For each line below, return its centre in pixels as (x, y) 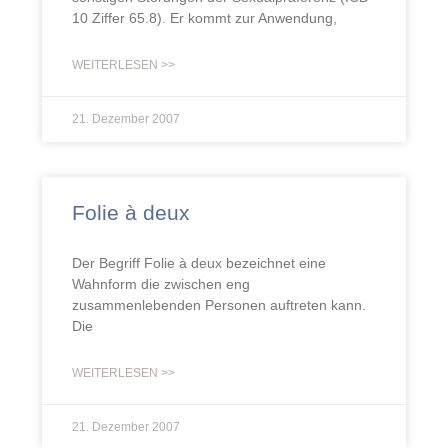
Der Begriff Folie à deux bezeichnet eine (199, 263)
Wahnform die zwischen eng (161, 284)
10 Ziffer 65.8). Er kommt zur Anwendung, (204, 18)
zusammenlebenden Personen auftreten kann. (219, 305)
